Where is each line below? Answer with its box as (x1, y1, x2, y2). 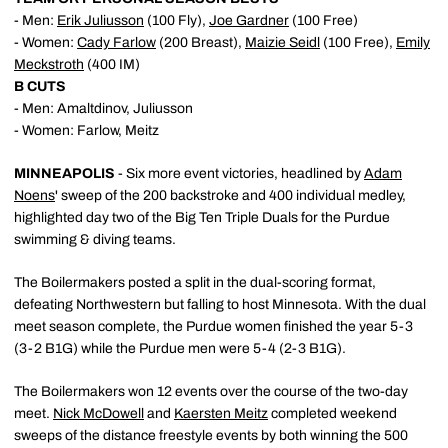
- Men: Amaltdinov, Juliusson (14, 101, 193, 116)
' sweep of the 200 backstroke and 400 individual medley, (55, 188, 406, 203)
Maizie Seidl (245, 35, 320, 50)
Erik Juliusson (57, 13, 144, 28)
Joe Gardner (209, 13, 289, 28)
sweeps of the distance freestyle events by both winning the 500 (14, 428, 408, 443)
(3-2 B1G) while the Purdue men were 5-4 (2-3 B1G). (14, 341, 346, 356)
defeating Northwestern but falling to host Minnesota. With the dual (14, 297, 426, 312)
